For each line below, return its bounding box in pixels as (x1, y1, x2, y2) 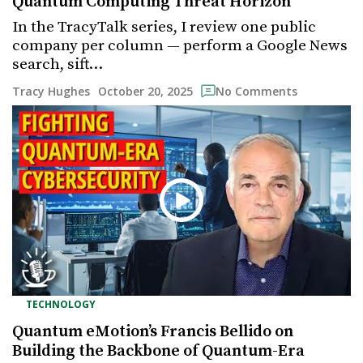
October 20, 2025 (98, 83, 193, 99)
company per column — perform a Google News (12, 36, 348, 55)
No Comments (216, 83, 297, 100)
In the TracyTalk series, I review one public (12, 17, 316, 36)
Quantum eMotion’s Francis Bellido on (12, 321, 293, 342)
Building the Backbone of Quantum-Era (12, 340, 305, 361)
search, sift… (12, 54, 103, 74)
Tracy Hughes (12, 83, 90, 100)
